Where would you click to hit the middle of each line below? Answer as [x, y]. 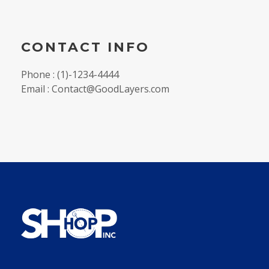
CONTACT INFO [85, 47]
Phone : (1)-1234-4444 [70, 75]
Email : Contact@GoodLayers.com [95, 89]
